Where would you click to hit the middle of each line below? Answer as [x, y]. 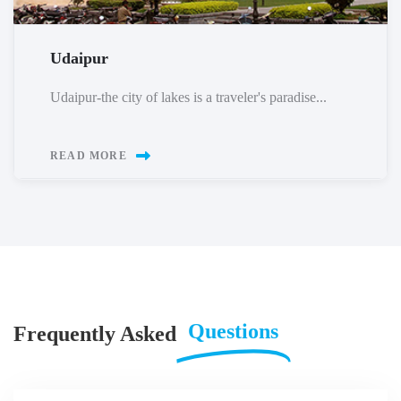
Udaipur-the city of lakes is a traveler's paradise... [188, 98]
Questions [233, 332]
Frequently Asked [95, 333]
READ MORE [89, 156]
